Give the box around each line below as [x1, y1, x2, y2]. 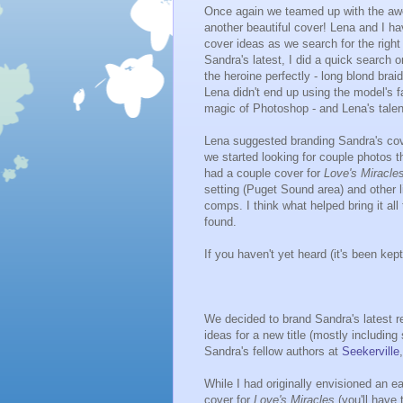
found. [204, 214, 237, 228]
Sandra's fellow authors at [204, 344, 342, 358]
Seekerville [342, 344, 399, 358]
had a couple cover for [204, 166, 324, 180]
